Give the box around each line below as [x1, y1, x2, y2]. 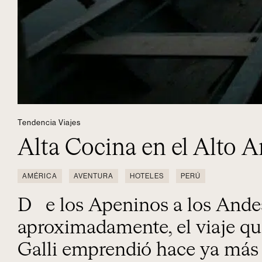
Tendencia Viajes [18, 118, 81, 126]
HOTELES [130, 172, 164, 180]
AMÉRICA [22, 172, 57, 180]
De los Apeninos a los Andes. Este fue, [18, 196, 32, 215]
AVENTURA [74, 172, 113, 180]
